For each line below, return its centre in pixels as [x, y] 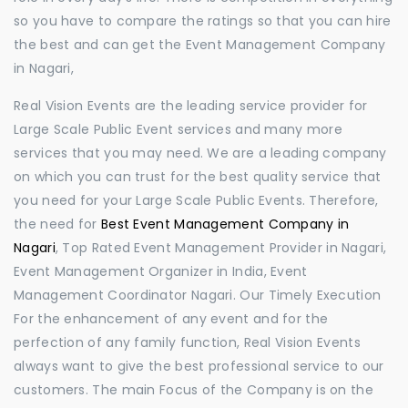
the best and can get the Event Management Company [200, 45]
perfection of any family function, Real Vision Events [187, 342]
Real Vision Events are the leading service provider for [191, 106]
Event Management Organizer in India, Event [161, 271]
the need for [57, 224]
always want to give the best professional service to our [199, 366]
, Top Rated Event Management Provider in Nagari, [221, 248]
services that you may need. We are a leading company [200, 153]
